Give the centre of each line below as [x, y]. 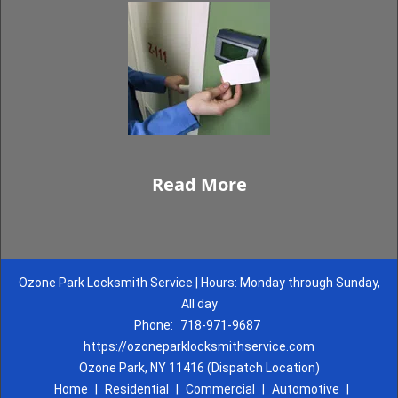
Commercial [220, 389]
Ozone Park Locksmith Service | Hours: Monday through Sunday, [199, 283]
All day [199, 304]
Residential [136, 389]
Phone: [155, 325]
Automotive [305, 389]
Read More [199, 184]
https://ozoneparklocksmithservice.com [199, 346]
